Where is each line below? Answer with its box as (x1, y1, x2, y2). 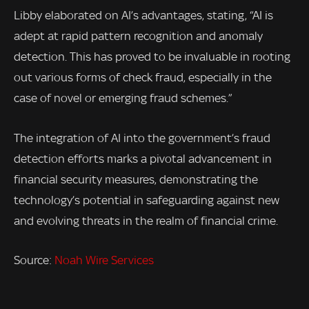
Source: (14, 253, 54, 268)
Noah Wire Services (54, 253, 154, 268)
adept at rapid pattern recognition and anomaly (14, 28, 263, 43)
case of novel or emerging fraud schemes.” (14, 90, 232, 105)
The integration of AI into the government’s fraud (14, 130, 270, 145)
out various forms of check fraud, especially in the (14, 70, 272, 84)
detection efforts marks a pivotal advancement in (14, 151, 272, 166)
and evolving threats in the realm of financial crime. (14, 213, 278, 228)
